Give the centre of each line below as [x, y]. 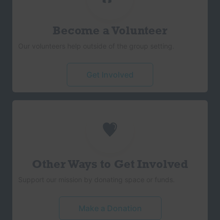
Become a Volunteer [110, 31]
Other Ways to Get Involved [110, 165]
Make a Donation [110, 208]
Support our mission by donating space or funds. [96, 179]
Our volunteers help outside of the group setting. [96, 46]
